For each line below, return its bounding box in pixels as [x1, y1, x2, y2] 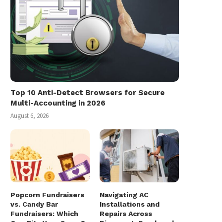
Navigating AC [100, 190, 149, 199]
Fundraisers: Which [10, 209, 78, 218]
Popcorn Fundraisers [10, 190, 84, 199]
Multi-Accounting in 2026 [10, 99, 106, 108]
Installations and [100, 200, 160, 208]
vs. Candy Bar [10, 200, 58, 208]
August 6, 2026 [10, 111, 49, 120]
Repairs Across [100, 209, 153, 218]
